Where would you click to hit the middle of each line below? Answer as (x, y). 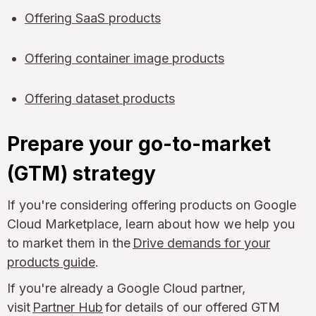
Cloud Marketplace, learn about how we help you (151, 224)
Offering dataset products (100, 98)
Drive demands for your (201, 243)
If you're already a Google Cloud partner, (126, 288)
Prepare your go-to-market (139, 144)
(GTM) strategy (81, 173)
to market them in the (70, 243)
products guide (51, 262)
